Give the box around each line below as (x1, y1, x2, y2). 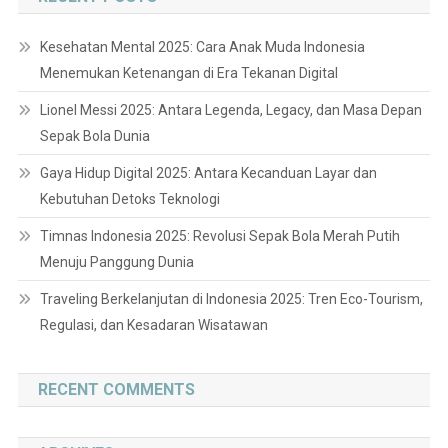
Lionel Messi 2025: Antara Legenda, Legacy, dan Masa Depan (39, 101, 422, 118)
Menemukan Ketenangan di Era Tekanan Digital (39, 64, 338, 81)
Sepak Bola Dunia (39, 127, 150, 144)
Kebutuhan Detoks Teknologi (39, 190, 220, 207)
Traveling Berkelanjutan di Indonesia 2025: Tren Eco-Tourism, (39, 290, 423, 307)
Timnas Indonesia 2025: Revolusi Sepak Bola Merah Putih (39, 227, 400, 244)
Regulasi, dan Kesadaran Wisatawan (39, 316, 268, 333)
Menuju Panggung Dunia (39, 253, 194, 270)
